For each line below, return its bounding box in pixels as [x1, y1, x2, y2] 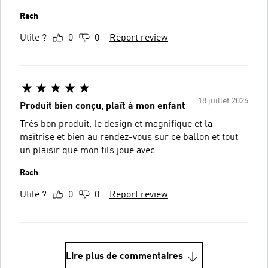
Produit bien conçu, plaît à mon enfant [20, 101, 185, 111]
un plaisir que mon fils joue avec [20, 145, 155, 156]
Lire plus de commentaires [66, 251, 183, 261]
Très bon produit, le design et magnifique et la [20, 119, 212, 129]
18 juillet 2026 [198, 96, 248, 105]
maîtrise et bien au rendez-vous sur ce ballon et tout [20, 132, 238, 142]
